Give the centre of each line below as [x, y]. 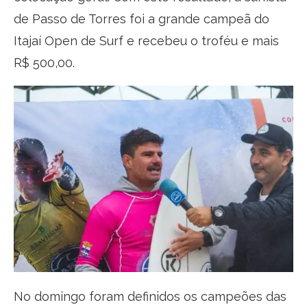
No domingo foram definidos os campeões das [150, 296]
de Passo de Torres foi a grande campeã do [142, 19]
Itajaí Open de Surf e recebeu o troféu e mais [146, 40]
